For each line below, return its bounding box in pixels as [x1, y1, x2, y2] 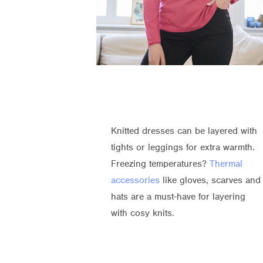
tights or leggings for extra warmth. [110, 142, 255, 153]
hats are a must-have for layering [110, 191, 245, 203]
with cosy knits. [110, 208, 174, 219]
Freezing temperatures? [110, 159, 210, 170]
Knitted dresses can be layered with [110, 126, 257, 137]
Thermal [209, 159, 242, 170]
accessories [110, 175, 160, 186]
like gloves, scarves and [159, 175, 261, 186]
